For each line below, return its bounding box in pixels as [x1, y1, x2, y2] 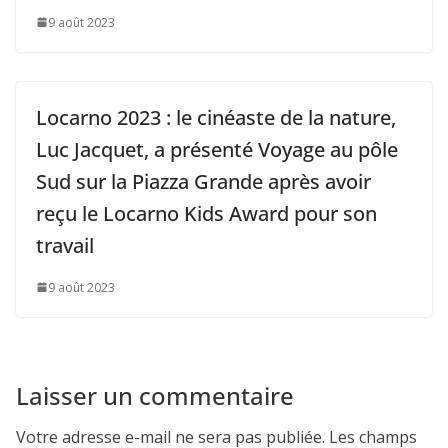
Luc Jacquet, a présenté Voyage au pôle [36, 135, 398, 163]
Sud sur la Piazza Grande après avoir [36, 167, 371, 195]
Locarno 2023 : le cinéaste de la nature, [36, 103, 396, 131]
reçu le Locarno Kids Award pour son [36, 199, 377, 227]
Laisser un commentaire [16, 378, 294, 412]
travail [36, 231, 94, 259]
